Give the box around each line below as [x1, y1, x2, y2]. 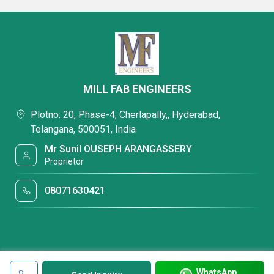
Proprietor [45, 157, 84, 166]
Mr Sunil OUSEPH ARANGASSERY [45, 143, 193, 155]
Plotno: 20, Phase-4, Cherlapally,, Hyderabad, [31, 109, 220, 120]
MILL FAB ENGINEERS [83, 83, 191, 95]
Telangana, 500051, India [31, 124, 136, 135]
